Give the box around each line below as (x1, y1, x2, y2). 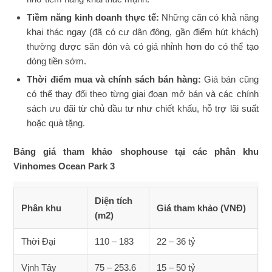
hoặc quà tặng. (27, 118, 86, 129)
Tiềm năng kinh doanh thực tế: (27, 12, 162, 23)
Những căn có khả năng (161, 12, 259, 23)
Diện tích (95, 195, 133, 206)
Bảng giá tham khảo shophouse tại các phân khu (13, 146, 259, 157)
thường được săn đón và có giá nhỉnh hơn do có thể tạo (27, 41, 259, 52)
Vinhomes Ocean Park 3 (13, 161, 118, 172)
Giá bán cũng (204, 74, 259, 85)
